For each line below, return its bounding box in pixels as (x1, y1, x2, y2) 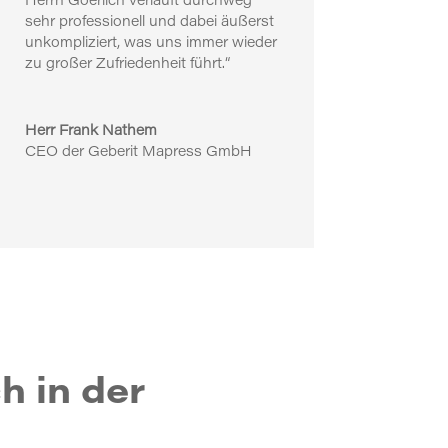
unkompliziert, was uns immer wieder (24, 37, 277, 52)
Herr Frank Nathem (24, 125, 157, 140)
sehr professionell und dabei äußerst (24, 16, 274, 31)
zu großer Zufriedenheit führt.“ (24, 58, 230, 73)
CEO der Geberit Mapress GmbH (24, 146, 252, 161)
